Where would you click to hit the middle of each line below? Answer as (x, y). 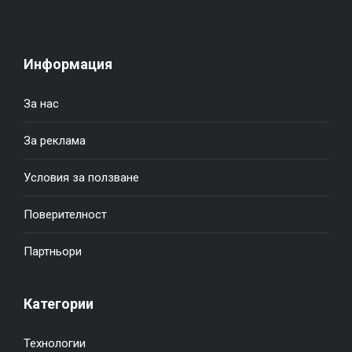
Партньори (53, 251)
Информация (68, 64)
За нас (41, 103)
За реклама (55, 140)
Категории (59, 303)
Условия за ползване (81, 177)
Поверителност (65, 214)
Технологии (55, 343)
